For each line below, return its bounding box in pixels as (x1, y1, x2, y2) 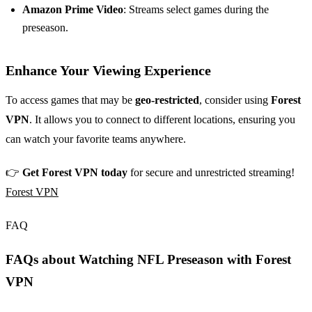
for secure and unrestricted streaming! (127, 166, 295, 179)
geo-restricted (135, 94, 199, 107)
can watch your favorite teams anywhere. (6, 133, 186, 146)
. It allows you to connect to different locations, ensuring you (29, 114, 295, 126)
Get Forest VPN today (22, 166, 127, 179)
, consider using (199, 94, 271, 107)
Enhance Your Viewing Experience (6, 63, 211, 79)
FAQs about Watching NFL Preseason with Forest (6, 252, 291, 267)
